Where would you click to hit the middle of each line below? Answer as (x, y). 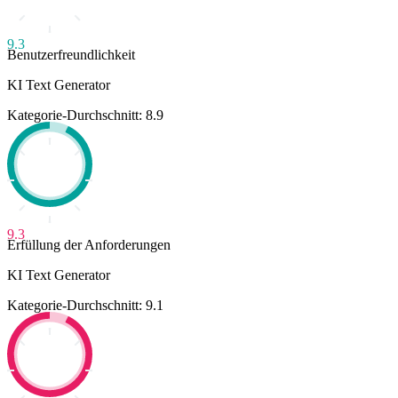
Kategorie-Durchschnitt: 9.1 (85, 306)
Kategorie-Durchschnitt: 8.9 (85, 115)
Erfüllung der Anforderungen (89, 245)
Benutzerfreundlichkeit (71, 55)
